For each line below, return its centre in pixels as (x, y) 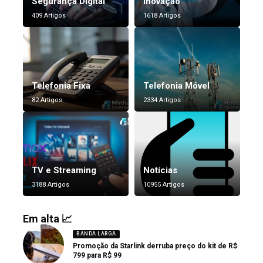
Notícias (160, 171)
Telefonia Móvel (176, 86)
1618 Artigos (162, 16)
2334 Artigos (162, 100)
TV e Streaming (64, 171)
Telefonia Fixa (61, 86)
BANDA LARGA (96, 234)
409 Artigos (49, 16)
